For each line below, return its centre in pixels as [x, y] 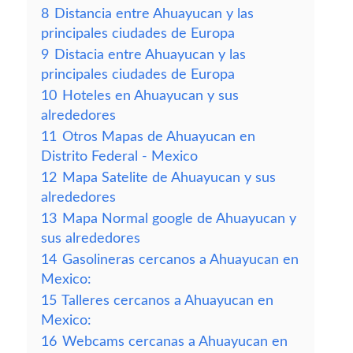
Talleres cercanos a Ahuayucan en [167, 301]
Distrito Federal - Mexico [119, 156]
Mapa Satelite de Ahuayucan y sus [169, 178]
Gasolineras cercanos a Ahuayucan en [180, 260]
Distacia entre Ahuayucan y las [150, 55]
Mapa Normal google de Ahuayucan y [179, 219]
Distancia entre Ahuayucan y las [154, 14]
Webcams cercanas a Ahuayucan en [175, 342]
